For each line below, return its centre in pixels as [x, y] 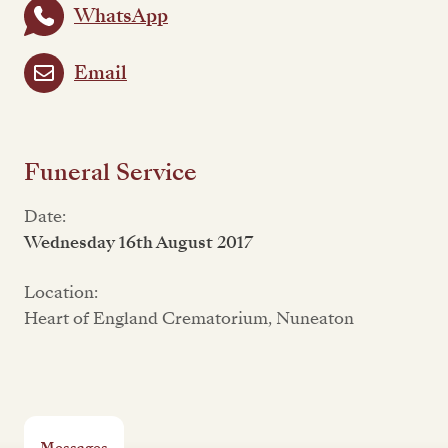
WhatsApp [121, 15]
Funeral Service [110, 172]
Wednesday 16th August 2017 [138, 242]
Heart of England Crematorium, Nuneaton [189, 318]
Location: [61, 292]
